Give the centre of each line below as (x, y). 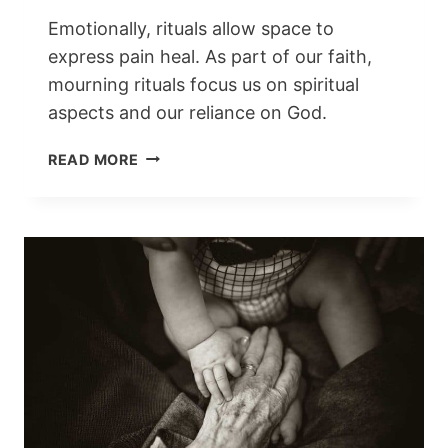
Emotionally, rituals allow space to (191, 28)
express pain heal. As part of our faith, (210, 56)
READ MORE (93, 159)
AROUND (171, 201)
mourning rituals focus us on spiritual (203, 84)
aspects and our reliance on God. (187, 112)
